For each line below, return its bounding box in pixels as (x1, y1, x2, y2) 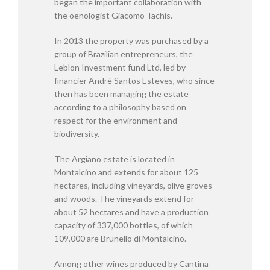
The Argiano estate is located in (54, 154, 175, 164)
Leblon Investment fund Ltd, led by (54, 62, 186, 72)
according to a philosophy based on (54, 102, 186, 112)
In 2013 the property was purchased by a (54, 36, 209, 46)
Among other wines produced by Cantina (54, 259, 209, 269)
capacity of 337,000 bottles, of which (54, 220, 193, 230)
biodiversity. (54, 128, 99, 139)
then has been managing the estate (54, 89, 189, 99)
